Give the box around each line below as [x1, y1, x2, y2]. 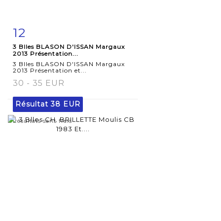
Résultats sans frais [13, 117, 72, 124]
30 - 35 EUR [13, 78, 65, 88]
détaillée [23, 48, 57, 56]
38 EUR [51, 99, 80, 109]
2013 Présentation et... [13, 66, 87, 74]
